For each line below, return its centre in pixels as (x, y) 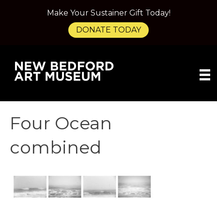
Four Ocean (61, 123)
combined (55, 147)
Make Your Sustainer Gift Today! (108, 13)
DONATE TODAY (108, 30)
